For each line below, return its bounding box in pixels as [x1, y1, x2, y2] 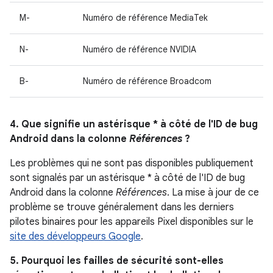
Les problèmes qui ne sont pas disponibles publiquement [10, 157, 253, 169]
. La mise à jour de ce [167, 186, 259, 199]
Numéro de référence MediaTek [83, 12, 208, 23]
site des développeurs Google [10, 230, 141, 243]
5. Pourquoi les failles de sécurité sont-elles [10, 255, 224, 267]
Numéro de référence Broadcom [83, 76, 211, 87]
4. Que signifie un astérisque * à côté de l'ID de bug [10, 118, 258, 130]
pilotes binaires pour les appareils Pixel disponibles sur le [10, 216, 253, 228]
